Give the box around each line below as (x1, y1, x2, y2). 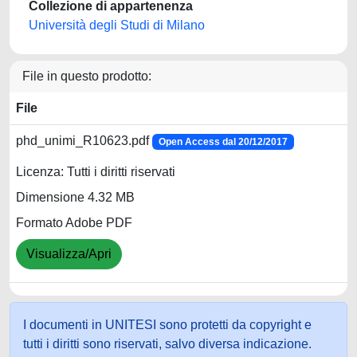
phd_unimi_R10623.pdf (16, 134, 152, 147)
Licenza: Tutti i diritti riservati (16, 165, 175, 179)
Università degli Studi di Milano (29, 18, 205, 32)
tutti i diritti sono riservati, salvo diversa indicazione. (23, 337, 312, 351)
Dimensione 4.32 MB (16, 190, 135, 205)
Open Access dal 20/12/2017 (158, 136, 288, 147)
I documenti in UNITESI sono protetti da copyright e (23, 318, 312, 331)
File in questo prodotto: (22, 69, 151, 83)
